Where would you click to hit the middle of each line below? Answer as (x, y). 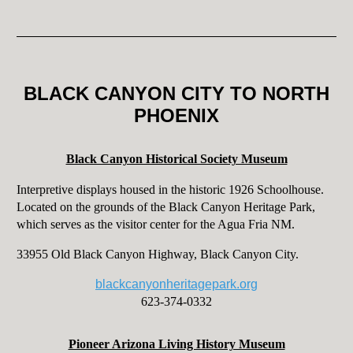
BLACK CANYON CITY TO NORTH (176, 94)
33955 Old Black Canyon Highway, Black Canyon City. (157, 255)
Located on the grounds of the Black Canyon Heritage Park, (165, 207)
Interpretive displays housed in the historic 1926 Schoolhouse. (171, 190)
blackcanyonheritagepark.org (176, 284)
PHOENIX (176, 116)
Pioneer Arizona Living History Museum (176, 344)
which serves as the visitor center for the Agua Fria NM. (157, 225)
